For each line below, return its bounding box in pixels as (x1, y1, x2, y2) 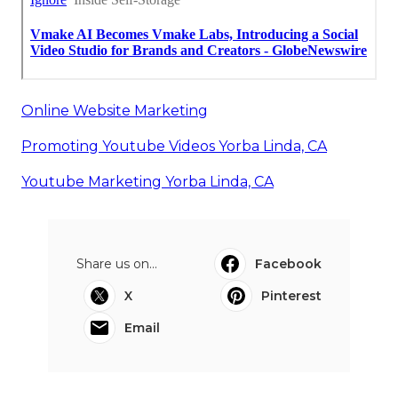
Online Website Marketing (21, 102, 208, 120)
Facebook (255, 256, 322, 273)
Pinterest (261, 288, 322, 305)
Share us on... (76, 256, 157, 273)
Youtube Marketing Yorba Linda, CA (21, 173, 274, 191)
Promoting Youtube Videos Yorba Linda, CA (21, 138, 327, 155)
